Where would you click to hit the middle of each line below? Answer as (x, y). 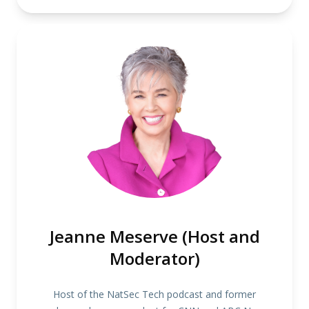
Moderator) (154, 258)
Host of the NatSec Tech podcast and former (154, 294)
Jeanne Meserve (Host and (154, 236)
